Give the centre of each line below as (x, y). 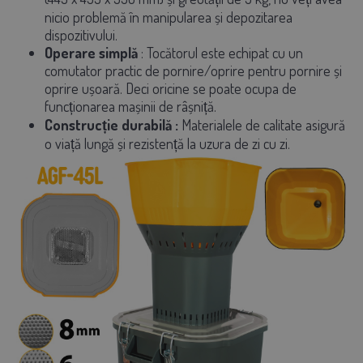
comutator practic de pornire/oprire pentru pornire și (193, 70)
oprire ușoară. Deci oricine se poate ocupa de (171, 88)
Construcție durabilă (108, 124)
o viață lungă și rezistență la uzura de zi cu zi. (167, 143)
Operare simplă (91, 52)
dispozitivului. (81, 34)
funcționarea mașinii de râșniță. (130, 106)
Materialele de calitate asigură (262, 124)
